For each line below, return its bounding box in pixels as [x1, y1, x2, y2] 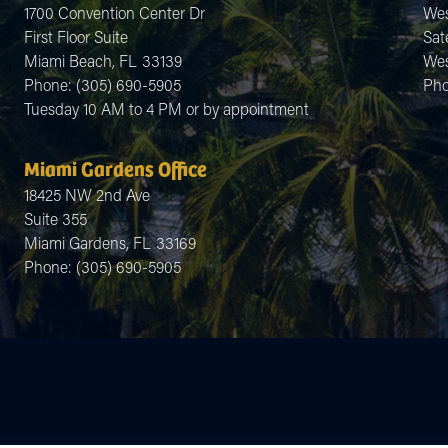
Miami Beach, [23, 49, 119, 71]
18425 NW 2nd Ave [23, 183, 150, 205]
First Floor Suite [23, 25, 128, 47]
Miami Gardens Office [23, 152, 207, 182]
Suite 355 [23, 207, 87, 229]
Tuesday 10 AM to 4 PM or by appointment [23, 97, 309, 119]
